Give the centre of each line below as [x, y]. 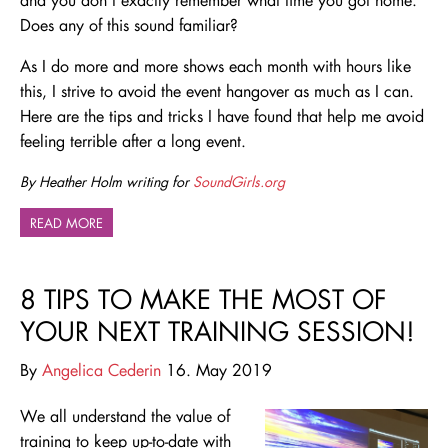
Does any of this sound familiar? [129, 25]
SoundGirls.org [239, 182]
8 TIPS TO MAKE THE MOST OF [203, 299]
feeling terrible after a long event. [133, 141]
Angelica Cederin [101, 370]
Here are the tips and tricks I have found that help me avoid [222, 116]
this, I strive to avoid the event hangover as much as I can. [217, 91]
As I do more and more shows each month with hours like [215, 66]
